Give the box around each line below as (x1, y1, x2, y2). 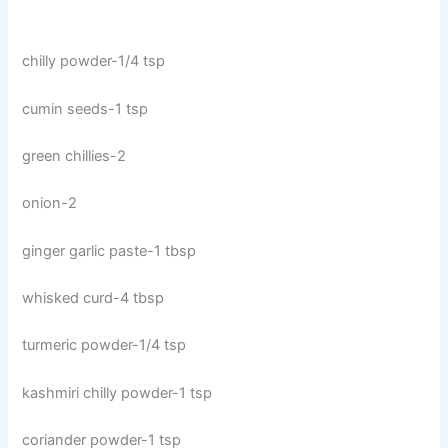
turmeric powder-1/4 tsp (22, 336, 187, 355)
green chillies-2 (22, 147, 127, 166)
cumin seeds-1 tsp (22, 99, 149, 118)
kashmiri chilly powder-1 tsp (22, 383, 213, 402)
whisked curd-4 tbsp (22, 289, 165, 308)
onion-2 (22, 194, 78, 213)
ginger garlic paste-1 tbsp (22, 241, 197, 260)
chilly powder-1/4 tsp (22, 52, 166, 71)
